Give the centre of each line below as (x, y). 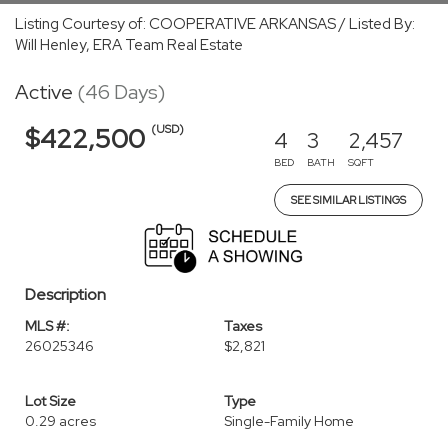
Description (65, 294)
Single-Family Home (289, 421)
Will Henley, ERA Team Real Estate (129, 45)
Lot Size (50, 401)
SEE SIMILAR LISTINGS (348, 200)
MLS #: (47, 326)
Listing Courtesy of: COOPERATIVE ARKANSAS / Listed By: (215, 24)
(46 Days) (121, 92)
